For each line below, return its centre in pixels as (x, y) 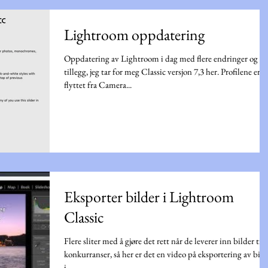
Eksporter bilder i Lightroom (149, 197)
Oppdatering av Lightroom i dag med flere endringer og (161, 58)
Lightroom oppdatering (134, 34)
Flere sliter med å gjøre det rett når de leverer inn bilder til (164, 240)
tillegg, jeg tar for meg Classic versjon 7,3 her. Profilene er (162, 71)
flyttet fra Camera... (98, 84)
